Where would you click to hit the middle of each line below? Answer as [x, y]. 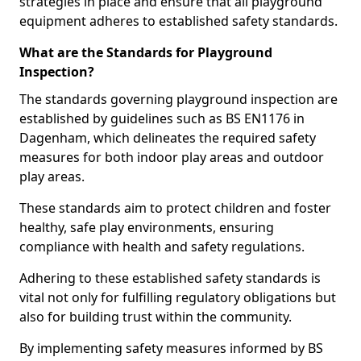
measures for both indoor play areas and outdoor [172, 157]
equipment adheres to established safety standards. [178, 21]
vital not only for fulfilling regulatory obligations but [178, 297]
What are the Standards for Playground [146, 52]
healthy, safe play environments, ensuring [147, 227]
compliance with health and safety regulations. [162, 247]
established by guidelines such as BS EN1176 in [162, 118]
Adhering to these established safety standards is [170, 278]
